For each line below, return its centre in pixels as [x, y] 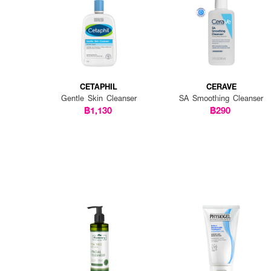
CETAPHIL [99, 87]
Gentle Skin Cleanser [99, 98]
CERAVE [221, 87]
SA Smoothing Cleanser [221, 98]
